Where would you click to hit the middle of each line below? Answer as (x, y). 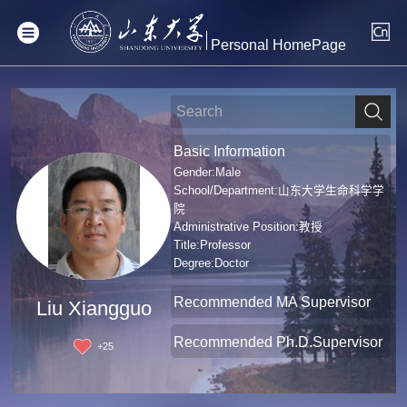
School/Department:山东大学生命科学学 (279, 190)
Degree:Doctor (212, 263)
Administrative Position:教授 (248, 227)
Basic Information (230, 151)
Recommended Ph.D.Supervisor (278, 341)
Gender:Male (208, 172)
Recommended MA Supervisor (273, 302)
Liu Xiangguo (94, 309)
